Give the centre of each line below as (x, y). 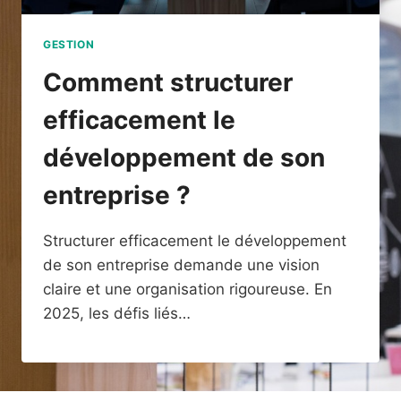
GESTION (69, 44)
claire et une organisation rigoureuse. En (188, 289)
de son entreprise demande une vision (181, 264)
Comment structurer (168, 82)
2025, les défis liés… (117, 313)
